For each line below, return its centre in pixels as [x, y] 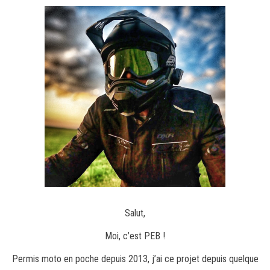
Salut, [135, 213]
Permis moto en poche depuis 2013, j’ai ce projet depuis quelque [135, 259]
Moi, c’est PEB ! [135, 236]
